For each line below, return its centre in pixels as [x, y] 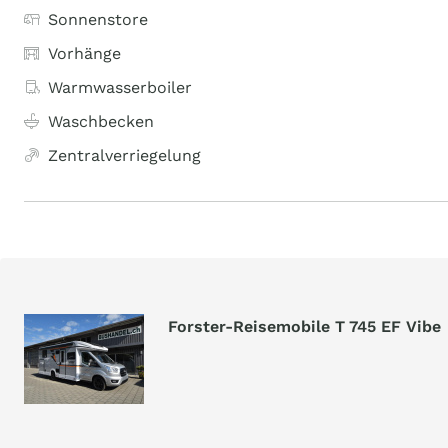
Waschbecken [101, 121]
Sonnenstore [98, 19]
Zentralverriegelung [124, 155]
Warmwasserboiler [120, 87]
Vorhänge [84, 53]
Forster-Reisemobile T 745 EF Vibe [304, 326]
